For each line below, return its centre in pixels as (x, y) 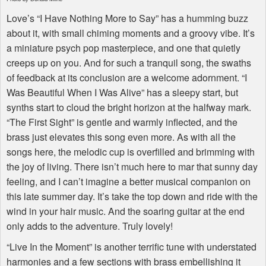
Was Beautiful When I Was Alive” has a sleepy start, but (122, 93)
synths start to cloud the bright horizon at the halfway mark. (129, 107)
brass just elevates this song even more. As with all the (121, 137)
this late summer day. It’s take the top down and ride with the (132, 197)
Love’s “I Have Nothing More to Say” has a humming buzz (127, 18)
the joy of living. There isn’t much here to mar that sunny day (132, 167)
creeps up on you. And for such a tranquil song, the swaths (129, 63)
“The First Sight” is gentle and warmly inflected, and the (122, 122)
